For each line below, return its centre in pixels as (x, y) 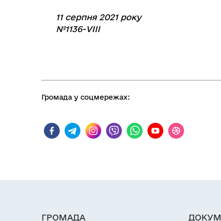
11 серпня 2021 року (98, 17)
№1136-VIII (78, 29)
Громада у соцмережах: (86, 97)
